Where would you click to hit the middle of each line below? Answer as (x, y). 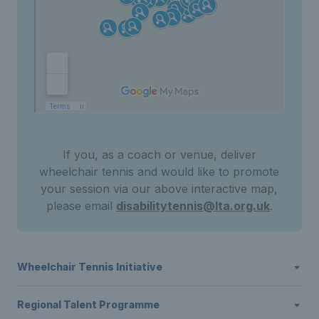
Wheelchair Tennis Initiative (90, 266)
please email (81, 205)
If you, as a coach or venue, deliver (159, 154)
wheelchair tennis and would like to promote (159, 171)
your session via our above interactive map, (159, 188)
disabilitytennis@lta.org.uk (193, 205)
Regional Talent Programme (88, 304)
